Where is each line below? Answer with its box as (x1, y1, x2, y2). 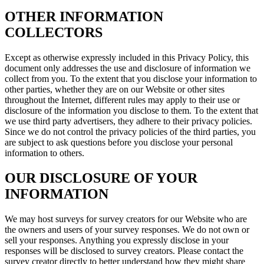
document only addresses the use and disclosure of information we (5, 62, 250, 73)
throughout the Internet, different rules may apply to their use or (5, 94, 240, 105)
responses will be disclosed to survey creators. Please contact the (5, 245, 243, 256)
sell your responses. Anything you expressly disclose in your (5, 235, 229, 245)
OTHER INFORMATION (5, 9, 163, 25)
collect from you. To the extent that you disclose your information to (5, 73, 257, 84)
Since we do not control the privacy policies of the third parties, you (5, 126, 256, 137)
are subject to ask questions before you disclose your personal (5, 137, 233, 147)
